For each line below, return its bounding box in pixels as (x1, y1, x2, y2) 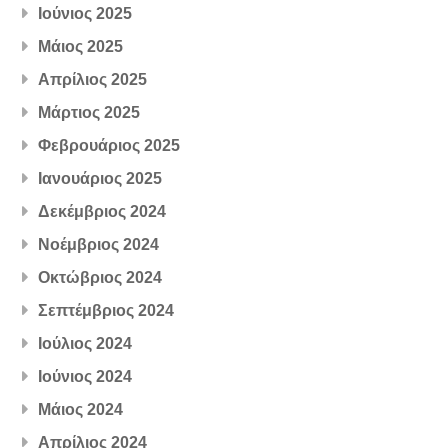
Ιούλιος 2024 (38, 334, 133, 352)
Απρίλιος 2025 (38, 70, 148, 88)
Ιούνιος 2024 (38, 367, 133, 385)
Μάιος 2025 (38, 37, 124, 55)
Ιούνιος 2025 (38, 4, 133, 22)
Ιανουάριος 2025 (38, 169, 163, 187)
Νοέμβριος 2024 (38, 235, 160, 253)
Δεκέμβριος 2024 (38, 202, 167, 220)
